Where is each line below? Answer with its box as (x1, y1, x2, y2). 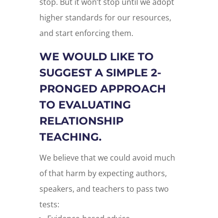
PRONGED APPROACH (39, 82, 166, 96)
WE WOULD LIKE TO (39, 50, 154, 64)
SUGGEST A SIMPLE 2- (39, 66, 161, 80)
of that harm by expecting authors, (39, 168, 167, 179)
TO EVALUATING (39, 98, 131, 112)
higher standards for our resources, (39, 12, 171, 23)
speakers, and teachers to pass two (39, 183, 169, 195)
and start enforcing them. (39, 28, 133, 39)
